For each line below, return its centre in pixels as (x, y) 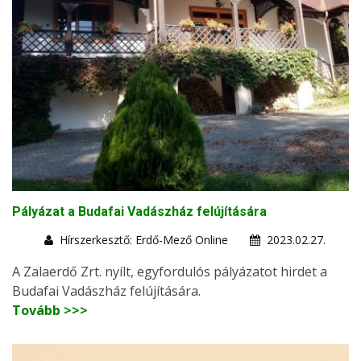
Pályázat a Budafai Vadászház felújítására (139, 212)
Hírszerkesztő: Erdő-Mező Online (144, 240)
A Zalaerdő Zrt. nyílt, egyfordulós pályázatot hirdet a (170, 272)
